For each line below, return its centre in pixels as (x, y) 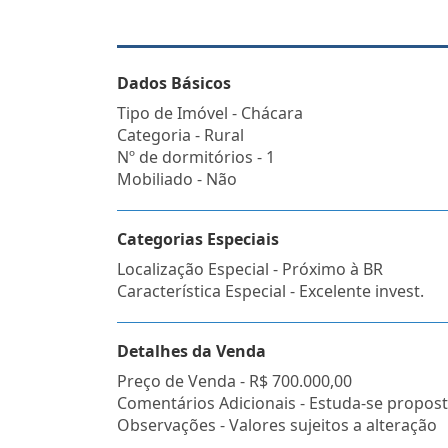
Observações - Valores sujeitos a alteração (277, 425)
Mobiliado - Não (177, 179)
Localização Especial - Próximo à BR (250, 269)
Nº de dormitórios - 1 (196, 157)
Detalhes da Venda (191, 351)
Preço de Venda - (183, 381)
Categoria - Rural (180, 135)
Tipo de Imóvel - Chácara (210, 113)
